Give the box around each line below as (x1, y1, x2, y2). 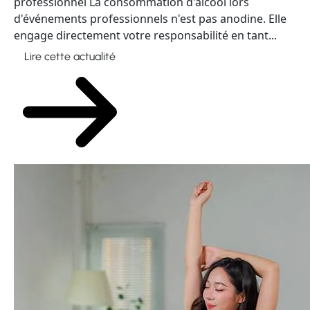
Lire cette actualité (24, 50, 116, 63)
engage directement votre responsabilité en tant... (14, 28, 277, 43)
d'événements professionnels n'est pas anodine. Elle (14, 11, 286, 26)
